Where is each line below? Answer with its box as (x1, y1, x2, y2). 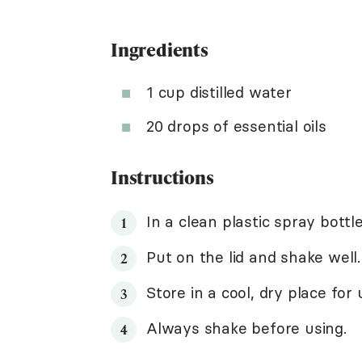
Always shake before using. (146, 318, 347, 338)
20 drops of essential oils (146, 116, 326, 136)
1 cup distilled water (146, 82, 292, 102)
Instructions (111, 165, 214, 190)
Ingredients (111, 37, 208, 62)
